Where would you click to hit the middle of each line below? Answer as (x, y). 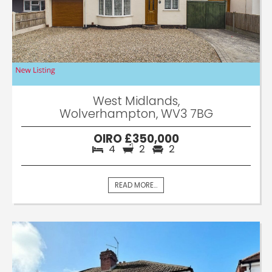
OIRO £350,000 (136, 139)
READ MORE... (136, 185)
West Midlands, (136, 101)
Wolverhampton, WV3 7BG (136, 114)
